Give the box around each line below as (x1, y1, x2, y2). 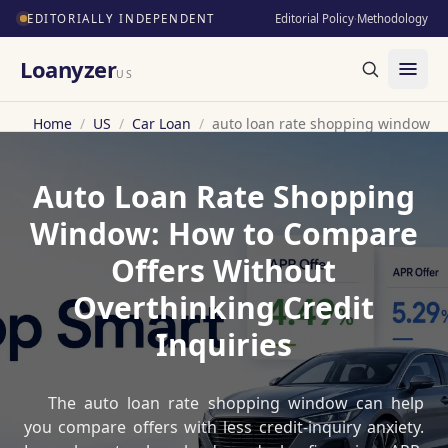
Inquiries (155, 323, 292, 365)
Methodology (356, 11, 428, 26)
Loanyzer (20, 53, 117, 84)
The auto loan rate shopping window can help (48, 391, 424, 414)
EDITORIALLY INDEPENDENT (27, 11, 216, 26)
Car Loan (132, 114, 191, 133)
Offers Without (111, 249, 337, 291)
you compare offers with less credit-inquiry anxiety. (24, 415, 424, 438)
